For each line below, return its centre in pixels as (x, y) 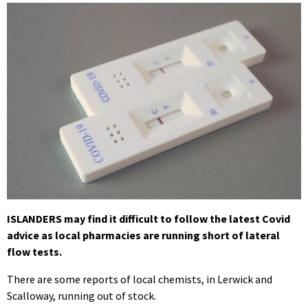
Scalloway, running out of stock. (81, 295)
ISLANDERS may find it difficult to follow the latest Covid (148, 218)
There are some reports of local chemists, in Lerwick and (140, 279)
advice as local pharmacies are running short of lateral (143, 235)
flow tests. (34, 251)
